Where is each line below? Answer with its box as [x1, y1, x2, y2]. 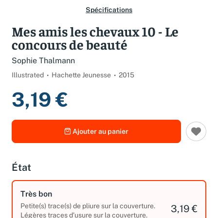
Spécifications [86, 13, 132, 20]
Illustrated [12, 77, 44, 86]
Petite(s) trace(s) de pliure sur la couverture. [20, 208, 155, 217]
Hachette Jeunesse [52, 77, 111, 86]
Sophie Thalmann [12, 63, 75, 72]
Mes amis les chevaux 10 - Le [12, 29, 179, 46]
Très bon [20, 196, 52, 205]
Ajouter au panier [73, 134, 128, 143]
